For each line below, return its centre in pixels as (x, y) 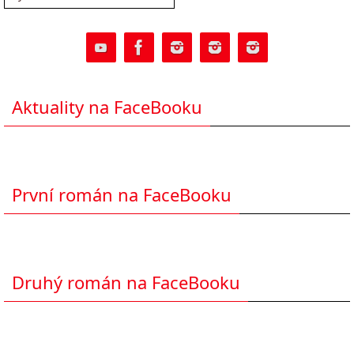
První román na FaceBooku (122, 194)
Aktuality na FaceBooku (107, 106)
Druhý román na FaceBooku (126, 282)
